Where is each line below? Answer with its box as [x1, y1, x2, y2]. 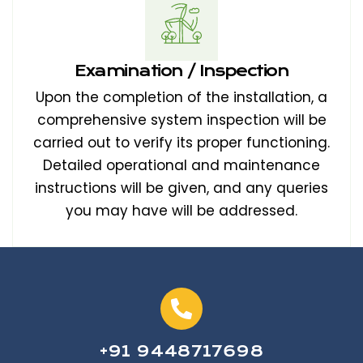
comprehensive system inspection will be [36, 110, 327, 130]
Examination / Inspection [75, 62, 288, 80]
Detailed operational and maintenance [43, 156, 320, 175]
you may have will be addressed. [66, 201, 297, 220]
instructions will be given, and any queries [35, 178, 328, 198]
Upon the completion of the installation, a [36, 88, 327, 107]
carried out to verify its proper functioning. [33, 133, 330, 152]
